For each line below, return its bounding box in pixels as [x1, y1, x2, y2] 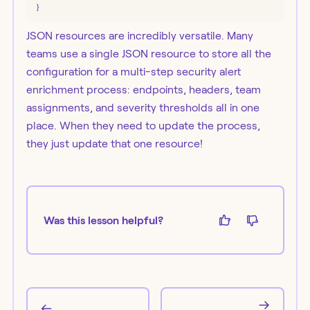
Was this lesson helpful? [44, 214, 163, 226]
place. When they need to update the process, [26, 120, 260, 131]
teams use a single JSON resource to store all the [26, 48, 271, 60]
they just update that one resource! [26, 138, 203, 149]
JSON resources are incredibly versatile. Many [26, 30, 253, 42]
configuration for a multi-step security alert [26, 66, 241, 77]
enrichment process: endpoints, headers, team [26, 84, 261, 95]
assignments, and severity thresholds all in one [26, 102, 259, 113]
